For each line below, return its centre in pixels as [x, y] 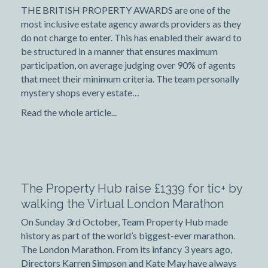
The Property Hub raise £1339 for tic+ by [132, 189]
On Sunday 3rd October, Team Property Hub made [124, 222]
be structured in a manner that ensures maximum [119, 51]
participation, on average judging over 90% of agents [128, 65]
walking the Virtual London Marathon [122, 204]
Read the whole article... [69, 112]
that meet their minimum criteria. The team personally [130, 79]
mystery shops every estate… [80, 93]
